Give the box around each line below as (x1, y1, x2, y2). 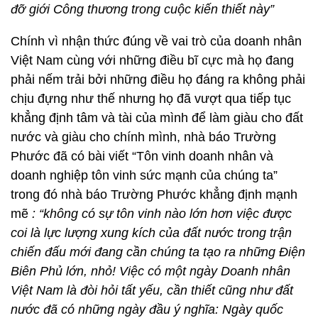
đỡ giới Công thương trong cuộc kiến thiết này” (11, 2, 274, 16)
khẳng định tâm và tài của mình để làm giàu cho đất (11, 111, 303, 125)
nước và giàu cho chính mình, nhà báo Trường (11, 130, 276, 144)
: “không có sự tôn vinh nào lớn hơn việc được (28, 207, 292, 221)
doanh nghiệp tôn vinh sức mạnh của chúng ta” (11, 168, 278, 182)
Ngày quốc (219, 302, 283, 317)
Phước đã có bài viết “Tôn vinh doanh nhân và (11, 149, 273, 163)
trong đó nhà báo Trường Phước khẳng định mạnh (11, 187, 297, 202)
